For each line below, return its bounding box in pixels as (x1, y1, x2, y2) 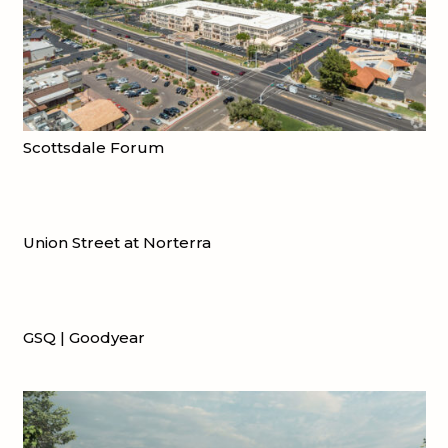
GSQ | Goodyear (22, 328, 145, 348)
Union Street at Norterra (22, 233, 211, 253)
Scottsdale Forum (22, 138, 164, 158)
